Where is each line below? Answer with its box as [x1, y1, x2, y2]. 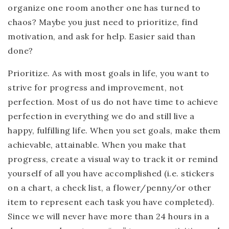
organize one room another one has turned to [8, 3, 201, 13]
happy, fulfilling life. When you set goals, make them [8, 125, 221, 135]
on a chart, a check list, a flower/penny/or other [8, 182, 212, 193]
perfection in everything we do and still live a [8, 111, 195, 121]
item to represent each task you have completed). [8, 197, 214, 207]
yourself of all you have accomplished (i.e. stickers [8, 168, 214, 178]
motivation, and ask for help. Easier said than [8, 31, 195, 41]
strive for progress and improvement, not [8, 82, 184, 93]
